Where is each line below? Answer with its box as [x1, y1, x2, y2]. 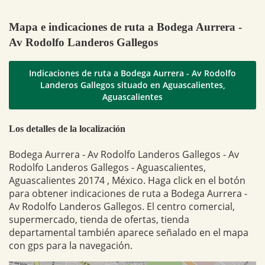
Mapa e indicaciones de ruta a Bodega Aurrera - [9, 20, 242, 33]
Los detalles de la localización [9, 123, 125, 134]
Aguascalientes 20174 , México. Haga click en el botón [9, 173, 245, 187]
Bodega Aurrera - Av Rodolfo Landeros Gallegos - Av [9, 147, 239, 161]
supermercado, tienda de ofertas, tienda [9, 212, 189, 226]
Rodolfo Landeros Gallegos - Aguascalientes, [9, 160, 206, 174]
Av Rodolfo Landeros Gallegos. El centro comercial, [9, 199, 235, 213]
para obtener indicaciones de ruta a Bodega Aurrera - [9, 186, 247, 200]
